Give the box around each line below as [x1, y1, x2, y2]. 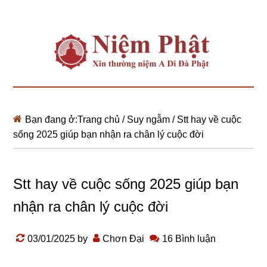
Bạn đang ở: [25, 114, 78, 125]
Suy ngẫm [127, 114, 170, 125]
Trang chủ [77, 114, 120, 125]
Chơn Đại [103, 234, 145, 244]
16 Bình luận [162, 234, 216, 244]
